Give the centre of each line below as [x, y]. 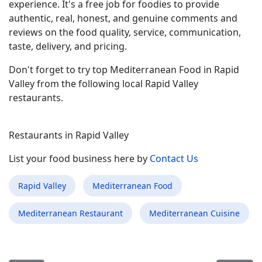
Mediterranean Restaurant [70, 213]
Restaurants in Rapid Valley [69, 135]
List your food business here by [79, 158]
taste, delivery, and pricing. [68, 46]
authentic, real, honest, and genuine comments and [123, 18]
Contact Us [174, 158]
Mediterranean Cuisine [194, 213]
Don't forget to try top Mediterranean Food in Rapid [124, 70]
